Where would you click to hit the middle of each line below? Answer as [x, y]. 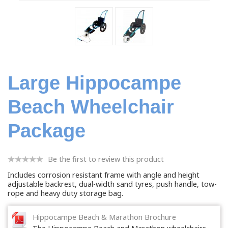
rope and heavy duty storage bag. [65, 193]
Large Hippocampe [94, 82]
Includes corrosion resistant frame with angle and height [104, 175]
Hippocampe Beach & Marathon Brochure [104, 217]
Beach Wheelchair [91, 106]
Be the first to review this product [106, 159]
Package [47, 130]
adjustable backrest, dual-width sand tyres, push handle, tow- [112, 184]
